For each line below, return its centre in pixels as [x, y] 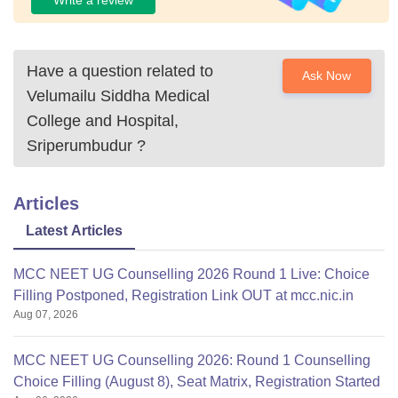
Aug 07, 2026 [46, 314]
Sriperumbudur [80, 146]
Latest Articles [74, 231]
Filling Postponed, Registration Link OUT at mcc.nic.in [183, 295]
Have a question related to [120, 71]
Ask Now [327, 76]
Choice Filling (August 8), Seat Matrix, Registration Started [197, 382]
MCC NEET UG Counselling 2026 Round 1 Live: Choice [191, 274]
